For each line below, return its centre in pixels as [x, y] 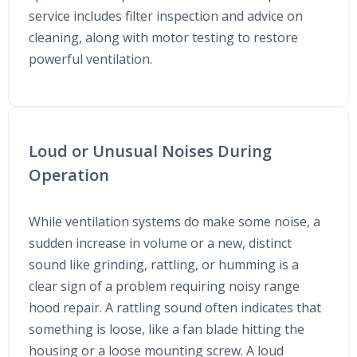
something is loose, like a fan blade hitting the [167, 329]
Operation [69, 175]
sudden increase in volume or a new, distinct [160, 243]
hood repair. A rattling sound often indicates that [175, 307]
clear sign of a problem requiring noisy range [164, 286]
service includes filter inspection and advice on [166, 16]
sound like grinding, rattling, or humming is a [164, 264]
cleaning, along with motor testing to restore [163, 37]
